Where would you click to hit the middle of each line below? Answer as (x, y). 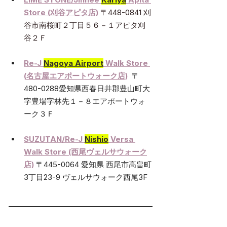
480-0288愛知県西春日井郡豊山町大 (87, 89)
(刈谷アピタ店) (72, 13)
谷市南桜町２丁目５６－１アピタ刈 (85, 25)
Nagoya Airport (73, 63)
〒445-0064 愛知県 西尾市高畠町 (94, 165)
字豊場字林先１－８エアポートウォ (85, 101)
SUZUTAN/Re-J (54, 139)
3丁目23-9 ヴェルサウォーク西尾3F (86, 177)
